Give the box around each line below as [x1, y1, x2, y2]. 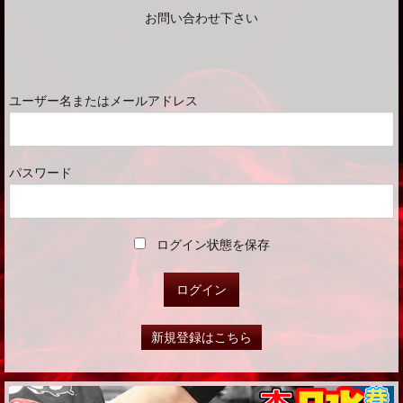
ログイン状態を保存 [152, 237, 270, 252]
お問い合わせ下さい [145, 10, 258, 25]
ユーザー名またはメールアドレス [9, 93, 198, 108]
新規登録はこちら [151, 328, 252, 345]
